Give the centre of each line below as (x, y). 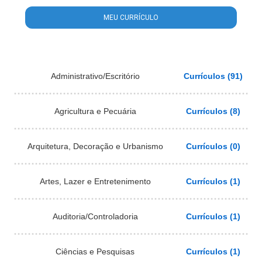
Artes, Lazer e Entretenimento (95, 181)
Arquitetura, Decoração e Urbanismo (95, 146)
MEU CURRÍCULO (131, 17)
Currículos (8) (213, 111)
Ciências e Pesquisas (95, 251)
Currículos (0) (213, 146)
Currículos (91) (213, 76)
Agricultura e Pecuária (95, 111)
